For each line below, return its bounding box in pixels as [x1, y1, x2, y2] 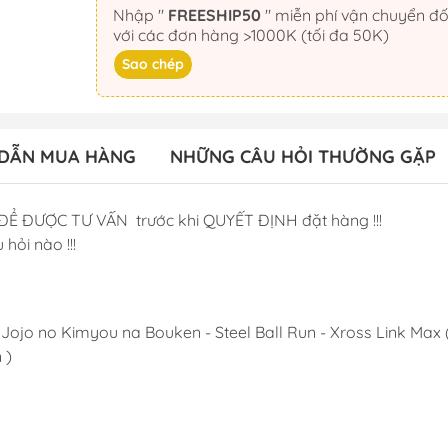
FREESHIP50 [167, 5, 261, 25]
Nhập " [112, 5, 168, 25]
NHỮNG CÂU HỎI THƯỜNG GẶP [170, 145, 436, 168]
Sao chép [121, 55, 184, 73]
